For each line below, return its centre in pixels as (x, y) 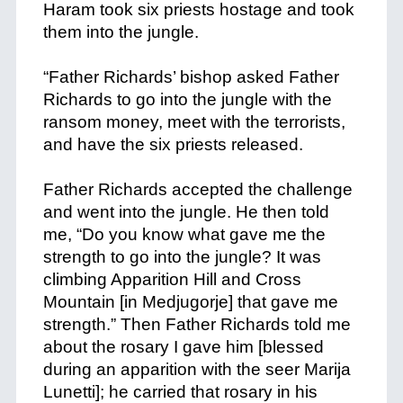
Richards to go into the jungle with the (187, 99)
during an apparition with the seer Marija (197, 369)
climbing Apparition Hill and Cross (172, 279)
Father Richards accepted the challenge (197, 189)
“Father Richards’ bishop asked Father (191, 77)
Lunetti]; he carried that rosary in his (180, 392)
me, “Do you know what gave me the (184, 234)
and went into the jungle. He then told (186, 212)
